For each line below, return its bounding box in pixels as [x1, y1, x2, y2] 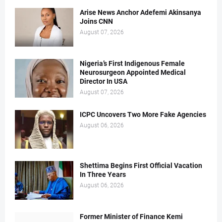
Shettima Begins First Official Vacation [80, 162, 202, 170]
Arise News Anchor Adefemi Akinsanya [80, 8, 201, 17]
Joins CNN [80, 17, 113, 26]
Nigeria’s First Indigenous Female [80, 59, 185, 68]
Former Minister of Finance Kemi [80, 213, 183, 221]
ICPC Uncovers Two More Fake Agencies [80, 111, 206, 119]
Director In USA [80, 77, 127, 86]
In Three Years [80, 170, 126, 179]
